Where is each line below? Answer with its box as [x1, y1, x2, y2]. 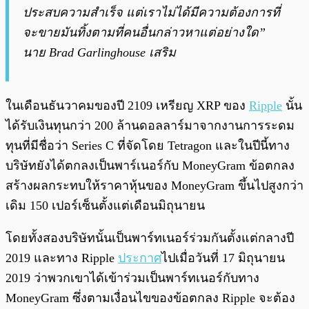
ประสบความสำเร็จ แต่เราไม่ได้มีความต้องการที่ [23, 5, 280, 19]
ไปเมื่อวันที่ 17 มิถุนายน [161, 250, 285, 265]
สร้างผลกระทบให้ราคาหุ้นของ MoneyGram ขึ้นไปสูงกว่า [6, 178, 303, 192]
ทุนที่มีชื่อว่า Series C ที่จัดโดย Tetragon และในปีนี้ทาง [6, 138, 290, 152]
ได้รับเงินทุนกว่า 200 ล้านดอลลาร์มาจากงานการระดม [6, 118, 295, 132]
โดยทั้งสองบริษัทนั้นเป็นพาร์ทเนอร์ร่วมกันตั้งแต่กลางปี [6, 230, 294, 245]
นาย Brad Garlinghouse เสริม [23, 45, 176, 59]
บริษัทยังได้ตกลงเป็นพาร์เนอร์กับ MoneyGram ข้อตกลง [6, 158, 295, 172]
